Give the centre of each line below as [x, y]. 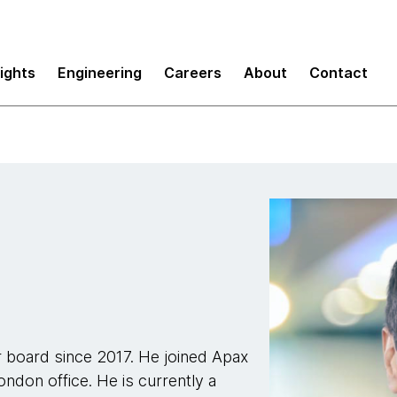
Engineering [100, 72]
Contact [339, 72]
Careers [193, 72]
